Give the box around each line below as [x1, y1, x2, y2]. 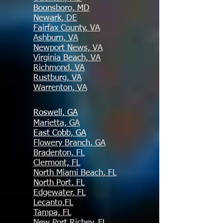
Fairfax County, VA [33, 24, 100, 32]
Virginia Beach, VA [33, 54, 101, 62]
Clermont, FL [33, 159, 80, 167]
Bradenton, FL [33, 149, 85, 157]
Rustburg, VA [33, 74, 82, 82]
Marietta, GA [33, 119, 80, 127]
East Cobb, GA [33, 129, 86, 137]
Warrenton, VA [33, 84, 87, 92]
